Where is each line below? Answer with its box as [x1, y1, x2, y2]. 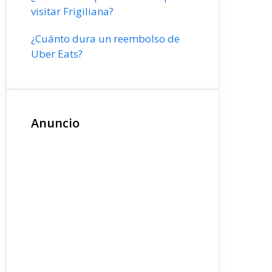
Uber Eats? [31, 47, 83, 61]
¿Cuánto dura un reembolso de [31, 32, 180, 46]
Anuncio [31, 115, 80, 131]
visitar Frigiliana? [31, 4, 114, 18]
